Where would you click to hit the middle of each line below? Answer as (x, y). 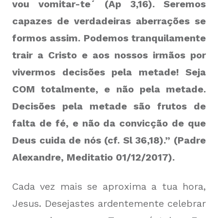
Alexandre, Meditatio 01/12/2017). (93, 157)
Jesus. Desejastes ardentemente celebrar (109, 203)
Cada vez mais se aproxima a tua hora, (109, 186)
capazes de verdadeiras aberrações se (109, 21)
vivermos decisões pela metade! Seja (109, 72)
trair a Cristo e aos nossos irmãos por (109, 55)
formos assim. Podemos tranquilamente (109, 38)
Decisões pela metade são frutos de (109, 106)
